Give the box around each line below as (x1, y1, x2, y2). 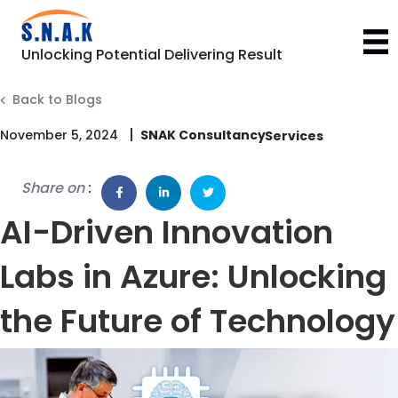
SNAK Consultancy (140, 125, 266, 144)
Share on (21, 177, 84, 198)
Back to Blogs (12, 90, 102, 108)
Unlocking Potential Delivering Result (21, 44, 283, 65)
